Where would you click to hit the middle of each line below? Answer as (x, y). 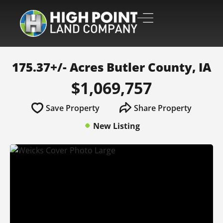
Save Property (73, 108)
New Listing (116, 126)
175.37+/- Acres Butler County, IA (111, 67)
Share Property (163, 108)
